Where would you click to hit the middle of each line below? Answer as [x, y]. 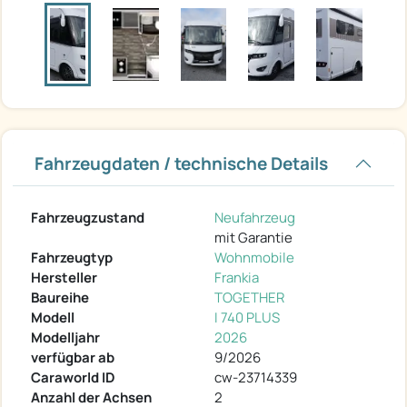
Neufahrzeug [255, 217]
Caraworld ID [73, 377]
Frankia [237, 277]
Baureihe [60, 297]
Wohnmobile [254, 257]
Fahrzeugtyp [72, 257]
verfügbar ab [73, 357]
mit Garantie [253, 237]
